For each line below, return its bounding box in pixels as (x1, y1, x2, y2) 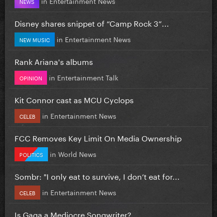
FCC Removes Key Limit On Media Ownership (15, 131, 182, 143)
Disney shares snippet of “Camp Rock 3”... (15, 16, 169, 29)
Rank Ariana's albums (15, 54, 93, 67)
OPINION (19, 73, 42, 82)
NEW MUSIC (19, 34, 50, 44)
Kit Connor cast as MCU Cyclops (15, 93, 134, 105)
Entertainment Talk (57, 71, 118, 82)
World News (58, 148, 96, 159)
